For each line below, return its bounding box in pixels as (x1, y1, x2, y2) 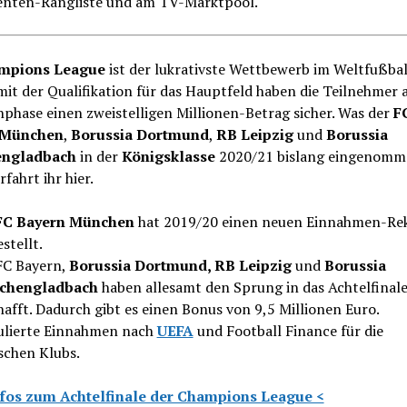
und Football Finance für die (193, 321, 383, 341)
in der (75, 146, 122, 166)
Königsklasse (121, 146, 215, 166)
